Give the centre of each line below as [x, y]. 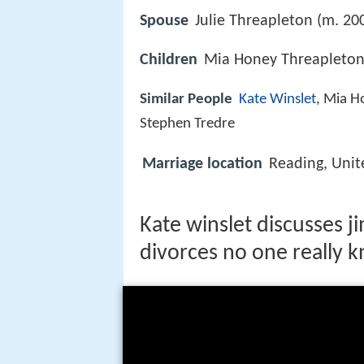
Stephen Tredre [187, 123]
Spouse [164, 22]
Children [169, 61]
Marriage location [202, 165]
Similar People [186, 99]
